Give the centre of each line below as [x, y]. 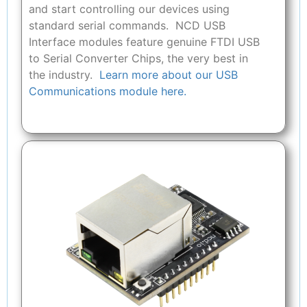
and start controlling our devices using [129, 9]
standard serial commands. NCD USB [127, 25]
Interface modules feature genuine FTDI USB [144, 41]
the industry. [64, 74]
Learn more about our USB [169, 74]
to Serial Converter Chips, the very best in [138, 58]
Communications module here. [108, 91]
